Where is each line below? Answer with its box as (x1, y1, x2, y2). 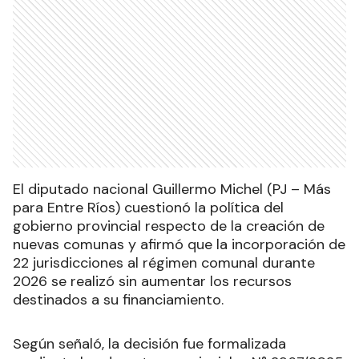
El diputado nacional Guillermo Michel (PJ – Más (13, 179, 331, 199)
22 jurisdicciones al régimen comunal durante (13, 252, 315, 272)
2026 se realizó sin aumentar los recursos (13, 271, 292, 291)
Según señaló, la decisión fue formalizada (13, 333, 286, 353)
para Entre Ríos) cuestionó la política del (13, 197, 284, 217)
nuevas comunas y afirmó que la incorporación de (13, 234, 345, 254)
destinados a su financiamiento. (13, 289, 224, 309)
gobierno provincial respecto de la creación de (13, 216, 325, 236)
